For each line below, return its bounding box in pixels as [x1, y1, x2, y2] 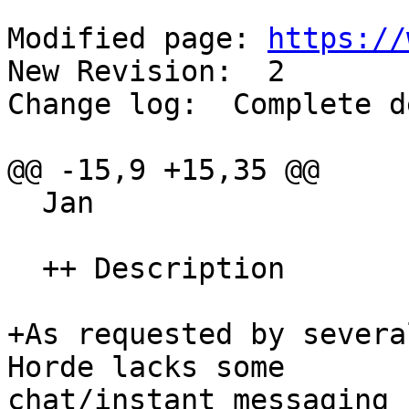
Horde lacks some [7, 351, 320, 384]
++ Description [7, 252, 42, 286]
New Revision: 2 [7, 55, 285, 89]
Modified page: [7, 22, 267, 56]
